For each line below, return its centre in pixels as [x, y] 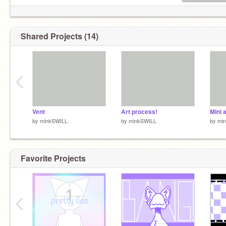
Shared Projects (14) [60, 36]
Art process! [139, 112]
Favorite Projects [53, 158]
